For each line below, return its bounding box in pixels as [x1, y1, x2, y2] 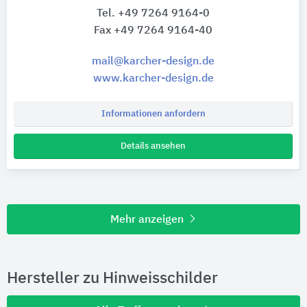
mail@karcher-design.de [92, 56, 214, 67]
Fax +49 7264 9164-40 [94, 25, 212, 36]
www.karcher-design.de [93, 73, 214, 84]
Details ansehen [121, 141, 186, 151]
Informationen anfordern [101, 109, 206, 119]
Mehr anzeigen [110, 214, 186, 225]
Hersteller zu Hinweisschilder [7, 270, 218, 286]
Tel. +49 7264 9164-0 [97, 8, 210, 19]
